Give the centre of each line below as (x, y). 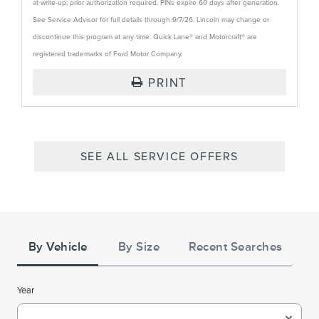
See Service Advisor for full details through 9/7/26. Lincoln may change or (151, 20)
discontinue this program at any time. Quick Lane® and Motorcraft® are (145, 37)
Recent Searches (236, 247)
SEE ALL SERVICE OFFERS (159, 156)
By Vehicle (58, 247)
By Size (139, 247)
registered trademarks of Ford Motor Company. (108, 54)
